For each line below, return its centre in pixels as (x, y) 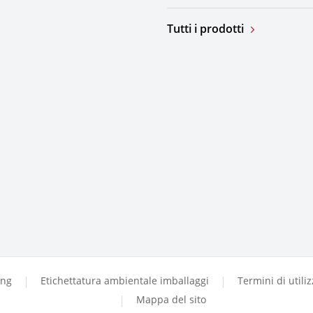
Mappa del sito (171, 300)
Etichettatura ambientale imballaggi (125, 281)
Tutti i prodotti (205, 29)
